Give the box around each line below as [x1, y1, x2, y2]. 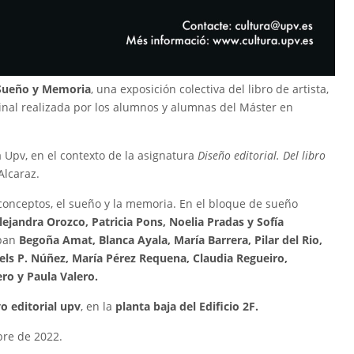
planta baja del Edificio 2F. [115, 299, 258, 314]
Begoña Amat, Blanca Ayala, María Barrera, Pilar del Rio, [19, 232, 322, 248]
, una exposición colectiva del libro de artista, [91, 81, 329, 97]
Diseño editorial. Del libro [198, 148, 326, 164]
